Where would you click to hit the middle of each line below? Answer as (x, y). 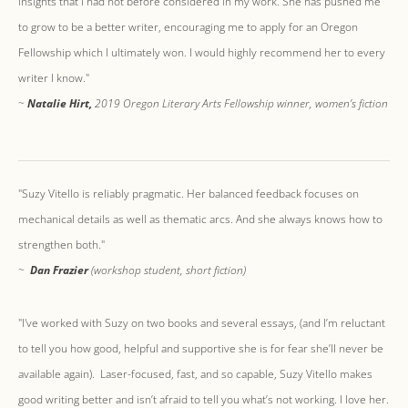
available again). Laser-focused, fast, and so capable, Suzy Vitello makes (195, 373)
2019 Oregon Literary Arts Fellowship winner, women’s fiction (240, 103)
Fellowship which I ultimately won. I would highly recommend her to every (202, 52)
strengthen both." (63, 244)
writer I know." (58, 77)
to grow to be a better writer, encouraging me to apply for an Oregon (188, 26)
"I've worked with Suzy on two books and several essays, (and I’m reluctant (202, 322)
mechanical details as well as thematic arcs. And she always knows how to (200, 219)
